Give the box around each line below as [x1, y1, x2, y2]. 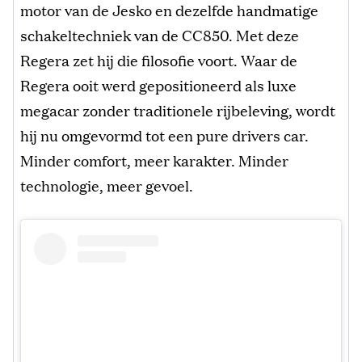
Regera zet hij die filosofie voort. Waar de [20, 49, 297, 71]
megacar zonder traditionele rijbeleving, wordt [20, 99, 335, 121]
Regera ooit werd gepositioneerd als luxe [20, 74, 297, 96]
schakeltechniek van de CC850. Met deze [20, 24, 299, 46]
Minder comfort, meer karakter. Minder [20, 149, 288, 171]
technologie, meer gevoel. [20, 175, 193, 196]
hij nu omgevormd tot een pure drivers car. [20, 124, 309, 146]
